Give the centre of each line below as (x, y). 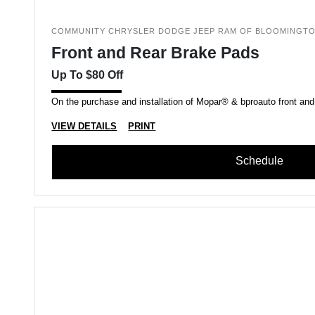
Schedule (259, 161)
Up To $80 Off (88, 75)
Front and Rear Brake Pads (156, 53)
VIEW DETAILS (84, 126)
